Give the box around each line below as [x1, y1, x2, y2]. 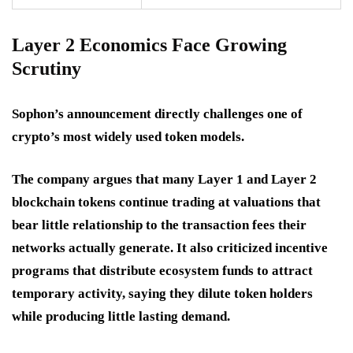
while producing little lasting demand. [12, 309, 230, 325]
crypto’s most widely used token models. [12, 129, 244, 145]
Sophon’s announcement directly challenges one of [12, 106, 303, 122]
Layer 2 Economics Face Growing [12, 35, 287, 56]
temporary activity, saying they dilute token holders [12, 286, 313, 302]
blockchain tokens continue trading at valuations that [12, 195, 321, 210]
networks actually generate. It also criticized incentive [12, 240, 328, 256]
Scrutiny [12, 58, 81, 80]
